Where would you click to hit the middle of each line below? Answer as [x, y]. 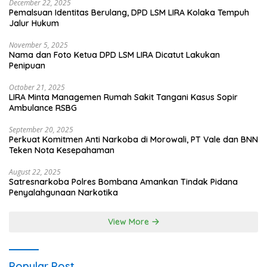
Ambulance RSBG [43, 108]
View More [129, 222]
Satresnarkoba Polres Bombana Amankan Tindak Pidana [123, 182]
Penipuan [27, 66]
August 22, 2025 [35, 172]
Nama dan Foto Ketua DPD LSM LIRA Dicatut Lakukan [114, 55]
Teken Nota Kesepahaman [62, 150]
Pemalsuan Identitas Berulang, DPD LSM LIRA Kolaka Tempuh [129, 13]
